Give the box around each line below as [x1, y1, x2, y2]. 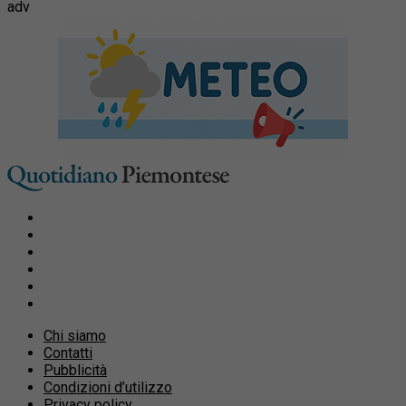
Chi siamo [43, 326, 106, 344]
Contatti [43, 343, 92, 362]
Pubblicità [43, 361, 107, 379]
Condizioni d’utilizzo [43, 378, 172, 396]
